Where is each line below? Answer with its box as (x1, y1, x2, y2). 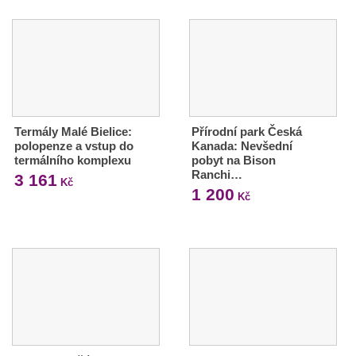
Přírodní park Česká (191, 125, 302, 139)
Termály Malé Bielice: (14, 125, 132, 139)
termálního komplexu (14, 153, 131, 168)
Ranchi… (191, 168, 242, 182)
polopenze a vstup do (14, 139, 133, 153)
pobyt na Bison (191, 153, 276, 168)
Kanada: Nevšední (191, 139, 292, 153)
